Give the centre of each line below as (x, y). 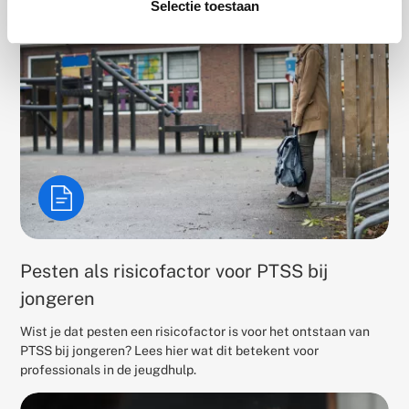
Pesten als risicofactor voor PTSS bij (174, 271)
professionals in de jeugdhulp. (109, 369)
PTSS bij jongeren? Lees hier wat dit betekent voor (170, 350)
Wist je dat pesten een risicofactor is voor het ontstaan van (195, 331)
